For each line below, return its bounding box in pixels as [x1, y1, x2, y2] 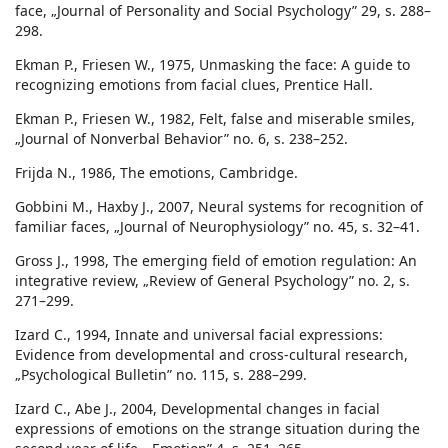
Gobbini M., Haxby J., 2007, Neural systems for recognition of [15, 197, 423, 217]
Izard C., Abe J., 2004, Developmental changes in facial [15, 399, 380, 419]
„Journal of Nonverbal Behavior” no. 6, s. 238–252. [15, 129, 348, 149]
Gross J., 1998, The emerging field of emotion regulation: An [15, 251, 417, 271]
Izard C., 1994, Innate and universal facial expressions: [15, 325, 383, 345]
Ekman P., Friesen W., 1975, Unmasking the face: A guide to [15, 55, 410, 75]
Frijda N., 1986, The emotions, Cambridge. [15, 163, 298, 183]
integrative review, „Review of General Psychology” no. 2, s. [15, 271, 410, 291]
